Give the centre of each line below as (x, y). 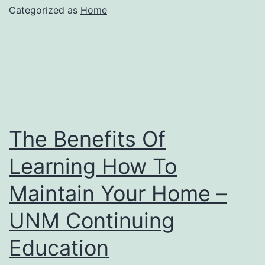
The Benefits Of (87, 139)
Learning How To (93, 166)
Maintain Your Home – (118, 193)
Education (59, 248)
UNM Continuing (92, 220)
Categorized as (45, 10)
